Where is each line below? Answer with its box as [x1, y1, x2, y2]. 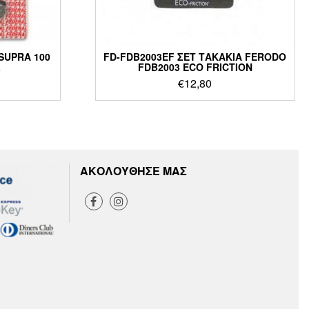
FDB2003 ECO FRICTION [137, 59, 252, 74]
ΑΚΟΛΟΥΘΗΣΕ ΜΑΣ [79, 162, 187, 179]
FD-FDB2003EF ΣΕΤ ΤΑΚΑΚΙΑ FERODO [103, 49, 287, 63]
